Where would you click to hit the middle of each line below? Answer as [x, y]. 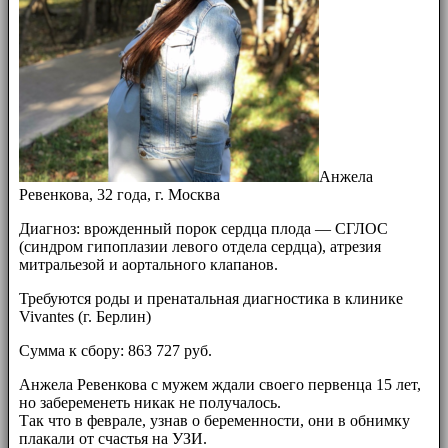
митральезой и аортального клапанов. [148, 264]
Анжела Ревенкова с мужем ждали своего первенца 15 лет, [220, 384]
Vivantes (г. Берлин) [85, 316]
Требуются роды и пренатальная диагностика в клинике [211, 298]
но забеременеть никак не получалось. [150, 402]
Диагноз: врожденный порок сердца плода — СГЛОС [203, 228]
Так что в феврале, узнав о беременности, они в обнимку [214, 420]
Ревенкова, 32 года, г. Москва [119, 194]
